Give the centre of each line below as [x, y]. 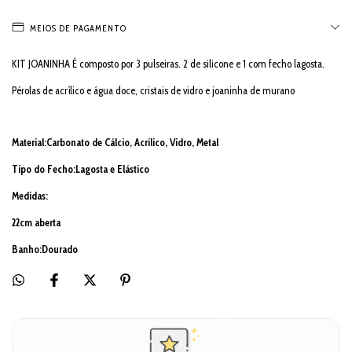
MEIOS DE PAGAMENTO [79, 28]
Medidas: [30, 195]
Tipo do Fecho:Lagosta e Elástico [81, 169]
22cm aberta [36, 222]
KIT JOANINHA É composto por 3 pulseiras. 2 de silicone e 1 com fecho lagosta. [168, 63]
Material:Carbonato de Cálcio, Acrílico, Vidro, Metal [115, 142]
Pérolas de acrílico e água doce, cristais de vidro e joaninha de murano [153, 90]
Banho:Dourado [45, 249]
